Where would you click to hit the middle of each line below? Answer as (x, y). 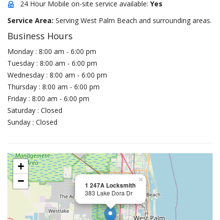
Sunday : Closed (32, 122)
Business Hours (40, 36)
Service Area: (31, 20)
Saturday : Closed (35, 110)
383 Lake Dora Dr (109, 193)
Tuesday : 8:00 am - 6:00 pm (52, 63)
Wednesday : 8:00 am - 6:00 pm (57, 75)
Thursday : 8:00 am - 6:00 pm (54, 87)
